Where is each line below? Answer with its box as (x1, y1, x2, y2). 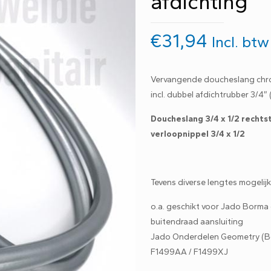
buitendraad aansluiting (151, 217, 244, 227)
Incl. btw (212, 33, 270, 51)
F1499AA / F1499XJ (151, 247, 229, 257)
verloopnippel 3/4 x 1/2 (151, 129, 246, 139)
